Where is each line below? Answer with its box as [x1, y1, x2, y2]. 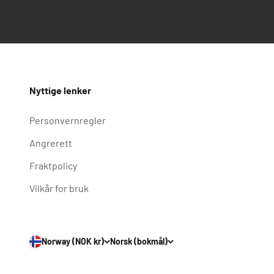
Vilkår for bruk [29, 182, 89, 194]
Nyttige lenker [29, 84, 91, 96]
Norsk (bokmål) [110, 236, 168, 246]
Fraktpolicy [29, 160, 77, 171]
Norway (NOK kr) [42, 236, 104, 246]
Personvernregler [29, 114, 106, 126]
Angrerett [29, 137, 72, 149]
